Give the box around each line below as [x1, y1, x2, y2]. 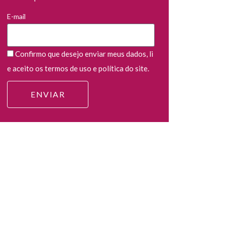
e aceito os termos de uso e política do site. [7, 64, 150, 73]
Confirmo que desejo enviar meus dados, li [15, 49, 154, 59]
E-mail [7, 12, 26, 21]
